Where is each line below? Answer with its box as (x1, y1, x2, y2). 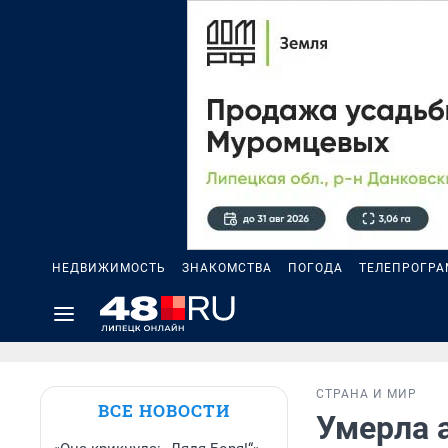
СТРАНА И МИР (316, 387, 417, 402)
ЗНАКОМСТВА (182, 261, 272, 275)
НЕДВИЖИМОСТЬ (52, 261, 166, 275)
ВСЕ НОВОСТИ (98, 399, 230, 422)
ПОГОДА (288, 261, 343, 275)
